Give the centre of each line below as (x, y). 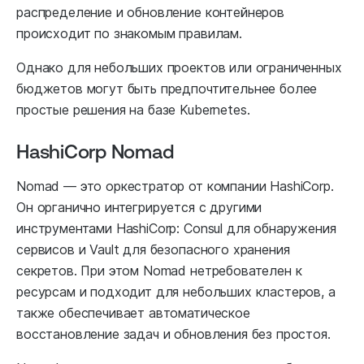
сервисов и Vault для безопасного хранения (153, 250)
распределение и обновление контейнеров (150, 13)
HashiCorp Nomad (95, 152)
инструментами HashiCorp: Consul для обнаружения (176, 229)
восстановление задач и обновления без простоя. (173, 334)
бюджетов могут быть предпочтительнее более (167, 89)
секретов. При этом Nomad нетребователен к (159, 271)
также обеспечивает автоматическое (133, 313)
